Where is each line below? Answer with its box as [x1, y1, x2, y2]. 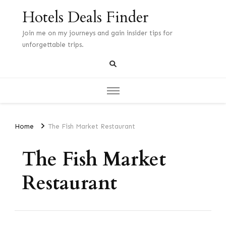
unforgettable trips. [22, 41, 84, 48]
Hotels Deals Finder [22, 7, 148, 28]
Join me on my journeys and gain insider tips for [22, 29, 173, 37]
